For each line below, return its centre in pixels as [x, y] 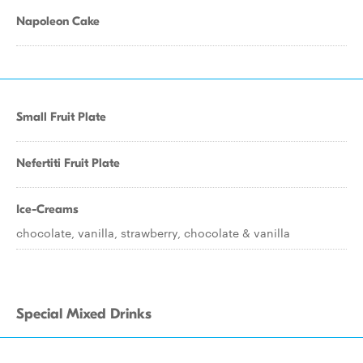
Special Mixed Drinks [84, 314]
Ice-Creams [47, 209]
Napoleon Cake [58, 21]
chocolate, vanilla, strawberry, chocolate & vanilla [153, 233]
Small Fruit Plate [61, 117]
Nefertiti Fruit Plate [68, 163]
